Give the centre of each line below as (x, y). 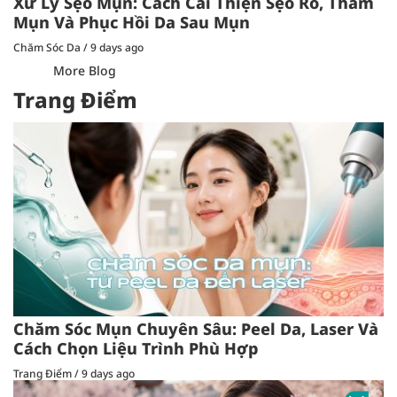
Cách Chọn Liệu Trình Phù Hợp (136, 349)
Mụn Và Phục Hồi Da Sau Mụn (132, 23)
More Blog (84, 71)
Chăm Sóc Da (48, 48)
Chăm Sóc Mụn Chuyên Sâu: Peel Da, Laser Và (196, 329)
